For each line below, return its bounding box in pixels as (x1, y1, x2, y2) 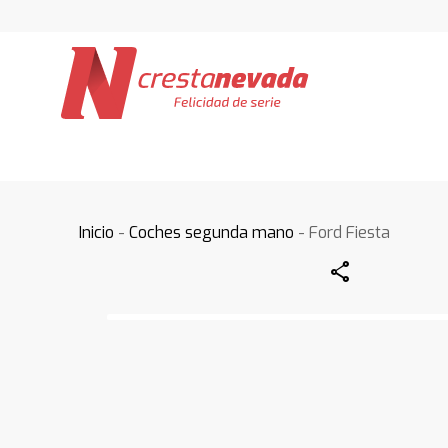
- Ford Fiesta (294, 222, 391, 243)
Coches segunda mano (129, 222, 295, 243)
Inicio (79, 222, 115, 243)
